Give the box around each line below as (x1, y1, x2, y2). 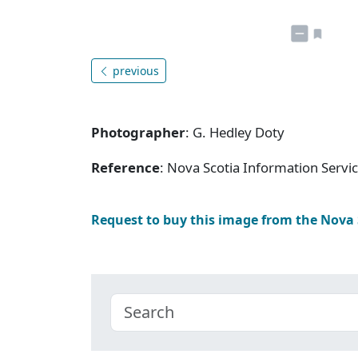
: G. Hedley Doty (185, 122, 284, 141)
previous (109, 62, 159, 78)
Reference (91, 157, 160, 177)
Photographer (91, 122, 185, 141)
